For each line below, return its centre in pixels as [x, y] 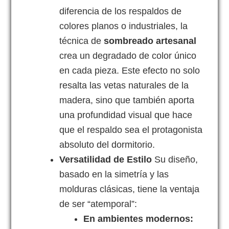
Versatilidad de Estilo [107, 160]
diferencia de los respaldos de [121, 12]
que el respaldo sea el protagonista [131, 130]
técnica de [82, 41]
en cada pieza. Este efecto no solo [130, 71]
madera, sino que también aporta [127, 100]
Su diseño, [176, 160]
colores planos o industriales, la [124, 26]
